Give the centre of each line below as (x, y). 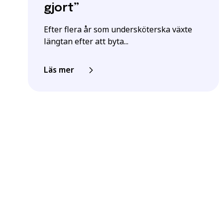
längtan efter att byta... (86, 41)
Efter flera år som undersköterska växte (118, 29)
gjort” (61, 8)
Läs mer (59, 69)
